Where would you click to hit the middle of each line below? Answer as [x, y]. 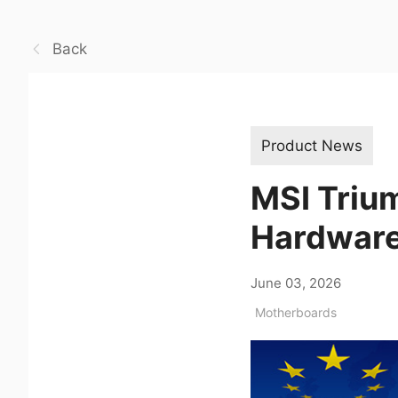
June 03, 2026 [296, 283]
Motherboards [296, 312]
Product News [312, 145]
